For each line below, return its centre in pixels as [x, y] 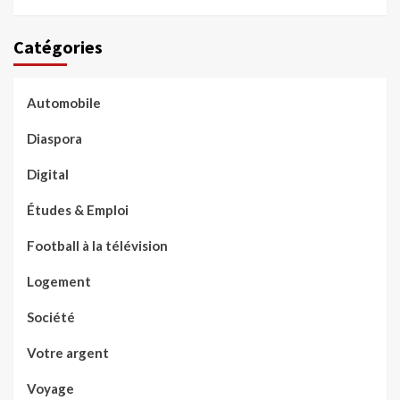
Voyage [50, 389]
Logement [59, 282]
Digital [48, 175]
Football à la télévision [97, 246]
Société [51, 317]
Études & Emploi [78, 210]
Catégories [58, 47]
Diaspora [54, 139]
